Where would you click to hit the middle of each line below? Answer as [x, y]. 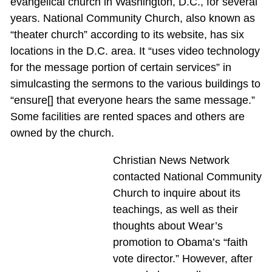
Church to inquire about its [176, 193]
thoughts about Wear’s [168, 226]
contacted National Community [187, 177]
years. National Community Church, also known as [132, 19]
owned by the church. [62, 133]
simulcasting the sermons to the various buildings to [135, 84]
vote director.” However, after [182, 259]
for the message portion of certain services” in [121, 68]
